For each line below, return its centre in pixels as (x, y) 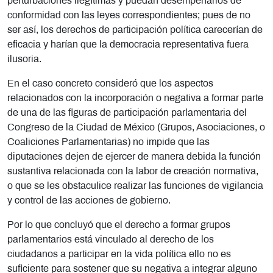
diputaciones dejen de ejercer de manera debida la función (134, 157)
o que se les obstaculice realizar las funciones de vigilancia (135, 186)
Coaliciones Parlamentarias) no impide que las (108, 142)
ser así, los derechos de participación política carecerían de (135, 30)
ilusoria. (24, 59)
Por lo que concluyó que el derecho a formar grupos (119, 225)
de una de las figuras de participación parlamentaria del (127, 113)
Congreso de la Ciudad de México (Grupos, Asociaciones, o (136, 127)
